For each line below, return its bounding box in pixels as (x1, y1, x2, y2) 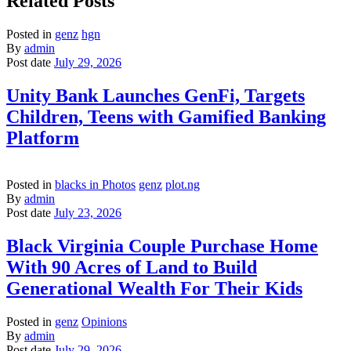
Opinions (81, 315, 127, 329)
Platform (6, 127, 79, 148)
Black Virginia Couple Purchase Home (6, 236, 318, 257)
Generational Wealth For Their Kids (6, 278, 302, 299)
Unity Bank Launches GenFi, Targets (6, 85, 305, 106)
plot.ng (165, 178, 200, 192)
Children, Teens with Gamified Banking (6, 106, 326, 127)
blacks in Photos (55, 178, 136, 192)
